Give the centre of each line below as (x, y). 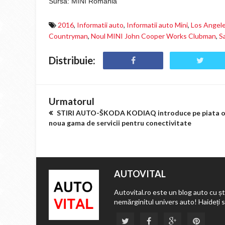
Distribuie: (72, 60)
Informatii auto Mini (157, 25)
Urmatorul (72, 101)
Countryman (68, 36)
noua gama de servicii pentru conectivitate (120, 123)
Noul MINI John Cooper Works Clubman (153, 36)
